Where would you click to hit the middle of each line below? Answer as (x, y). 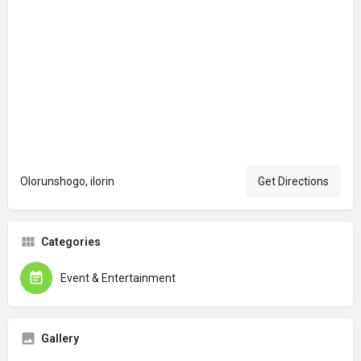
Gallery (60, 338)
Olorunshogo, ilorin (67, 181)
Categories (71, 241)
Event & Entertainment (118, 278)
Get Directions (293, 181)
